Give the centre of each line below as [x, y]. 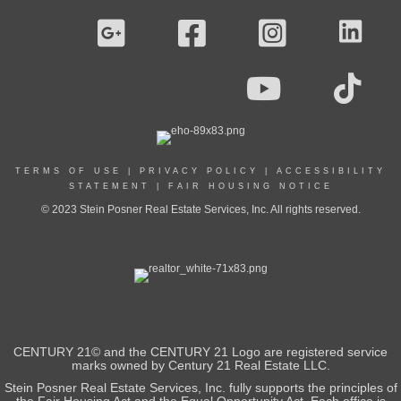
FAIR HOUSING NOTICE [250, 186]
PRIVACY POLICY [199, 171]
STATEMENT [109, 186]
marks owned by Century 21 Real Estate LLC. [200, 365]
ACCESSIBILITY [331, 171]
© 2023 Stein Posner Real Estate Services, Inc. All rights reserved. [200, 209]
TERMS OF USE [68, 171]
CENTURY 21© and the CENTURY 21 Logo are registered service [200, 352]
